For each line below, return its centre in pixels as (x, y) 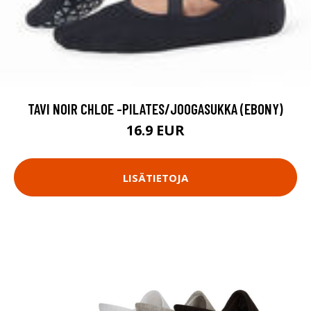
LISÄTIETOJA (155, 177)
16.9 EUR (155, 131)
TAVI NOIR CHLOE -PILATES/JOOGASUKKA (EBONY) (155, 109)
